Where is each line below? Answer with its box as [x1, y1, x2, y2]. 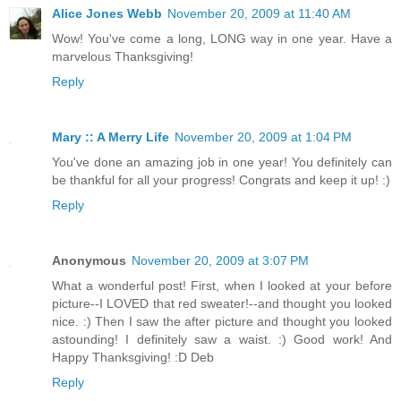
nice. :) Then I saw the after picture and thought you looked [52, 314, 392, 329]
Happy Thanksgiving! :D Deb [52, 350, 214, 365]
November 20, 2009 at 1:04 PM [175, 130, 352, 145]
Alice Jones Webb [52, 6, 162, 21]
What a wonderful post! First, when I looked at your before [52, 278, 392, 294]
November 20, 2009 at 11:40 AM [167, 6, 351, 21]
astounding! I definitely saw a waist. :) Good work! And [52, 332, 392, 347]
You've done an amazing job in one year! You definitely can [52, 155, 392, 170]
